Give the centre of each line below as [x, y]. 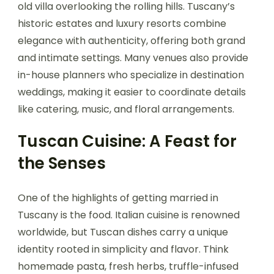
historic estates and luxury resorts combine [122, 23]
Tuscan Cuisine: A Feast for [127, 141]
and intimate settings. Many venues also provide [133, 57]
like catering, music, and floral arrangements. [126, 109]
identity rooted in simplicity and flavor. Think [123, 249]
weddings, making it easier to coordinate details [132, 92]
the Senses [62, 163]
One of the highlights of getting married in [118, 198]
